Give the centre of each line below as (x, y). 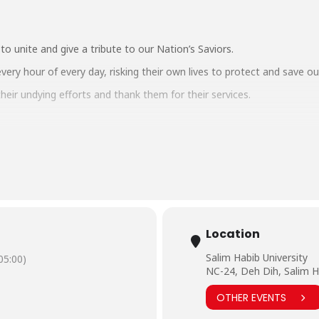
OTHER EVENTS (251, 297)
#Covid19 (152, 217)
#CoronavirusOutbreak (230, 217)
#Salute (110, 217)
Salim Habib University (257, 258)
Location (233, 234)
